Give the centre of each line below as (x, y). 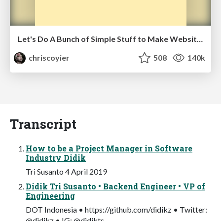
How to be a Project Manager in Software (109, 148)
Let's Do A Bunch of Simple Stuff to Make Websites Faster (200, 38)
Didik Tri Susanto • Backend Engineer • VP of (115, 186)
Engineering (50, 195)
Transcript (43, 123)
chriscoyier (49, 57)
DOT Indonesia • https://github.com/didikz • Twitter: (116, 209)
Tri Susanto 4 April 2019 (66, 171)
